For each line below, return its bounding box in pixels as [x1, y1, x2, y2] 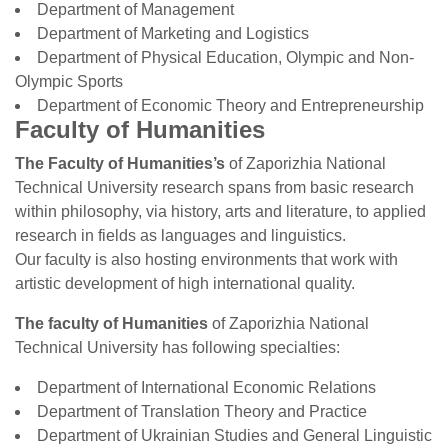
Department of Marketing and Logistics [37, 25, 309, 42]
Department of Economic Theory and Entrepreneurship [37, 97, 424, 114]
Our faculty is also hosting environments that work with [15, 251, 398, 268]
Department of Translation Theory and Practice [37, 403, 367, 420]
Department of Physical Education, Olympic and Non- [37, 49, 414, 66]
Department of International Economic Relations [37, 379, 376, 396]
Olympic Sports [15, 73, 123, 90]
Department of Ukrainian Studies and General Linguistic [37, 427, 432, 444]
